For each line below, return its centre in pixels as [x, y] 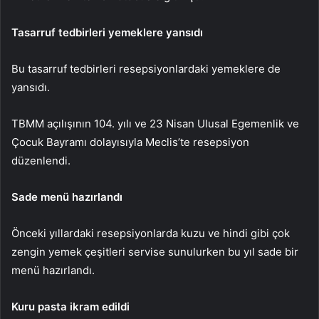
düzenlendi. [41, 161]
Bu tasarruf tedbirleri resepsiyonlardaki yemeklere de [146, 69]
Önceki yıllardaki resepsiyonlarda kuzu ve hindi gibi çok [151, 234]
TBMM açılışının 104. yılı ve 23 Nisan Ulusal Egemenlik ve [155, 124]
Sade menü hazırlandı [67, 197]
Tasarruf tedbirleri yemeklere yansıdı [107, 33]
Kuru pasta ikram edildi [70, 307]
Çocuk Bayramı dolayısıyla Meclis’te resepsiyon [130, 142]
